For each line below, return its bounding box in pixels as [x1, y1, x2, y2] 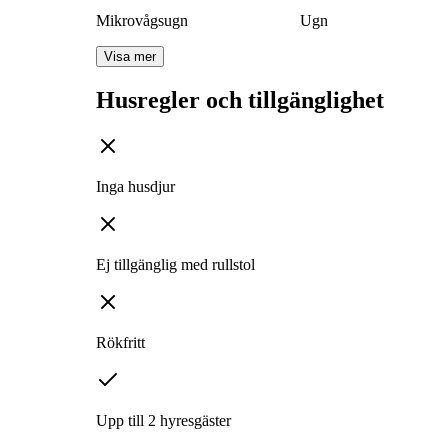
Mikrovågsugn [96, 12, 188, 30]
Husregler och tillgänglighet [96, 87, 384, 114]
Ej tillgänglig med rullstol [96, 256, 255, 274]
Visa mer [104, 49, 156, 65]
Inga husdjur [96, 178, 175, 196]
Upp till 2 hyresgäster [96, 412, 231, 430]
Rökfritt [96, 334, 145, 352]
